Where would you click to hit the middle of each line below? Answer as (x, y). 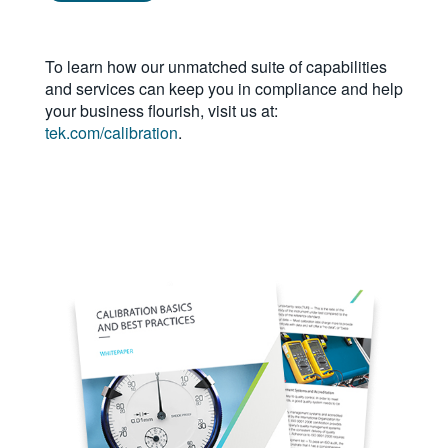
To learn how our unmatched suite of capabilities (216, 66)
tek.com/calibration (111, 132)
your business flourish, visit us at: (161, 110)
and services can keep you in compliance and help (224, 88)
